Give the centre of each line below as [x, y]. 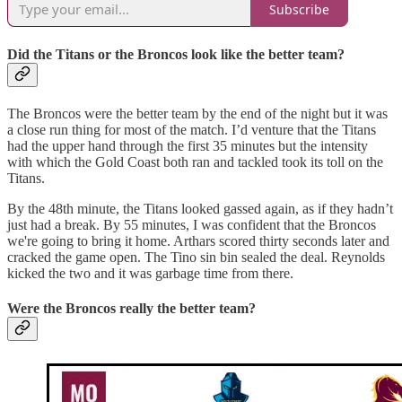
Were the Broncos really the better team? [131, 309]
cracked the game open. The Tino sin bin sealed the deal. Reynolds [196, 257]
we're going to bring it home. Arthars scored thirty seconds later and [198, 240]
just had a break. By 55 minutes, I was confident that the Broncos [192, 224]
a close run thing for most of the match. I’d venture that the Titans [192, 129]
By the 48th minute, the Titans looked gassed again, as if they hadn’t [200, 208]
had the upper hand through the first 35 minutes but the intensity [188, 145]
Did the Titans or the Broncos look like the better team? [176, 54]
